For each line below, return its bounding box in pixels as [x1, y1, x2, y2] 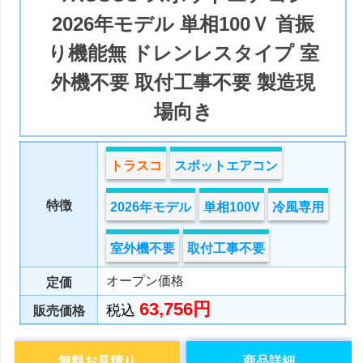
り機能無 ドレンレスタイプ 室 [47, 42, 319, 65]
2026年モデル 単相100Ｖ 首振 [52, 13, 315, 36]
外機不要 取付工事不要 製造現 [51, 71, 316, 94]
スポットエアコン [174, 159, 279, 173]
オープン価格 [106, 274, 185, 288]
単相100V [203, 200, 261, 215]
